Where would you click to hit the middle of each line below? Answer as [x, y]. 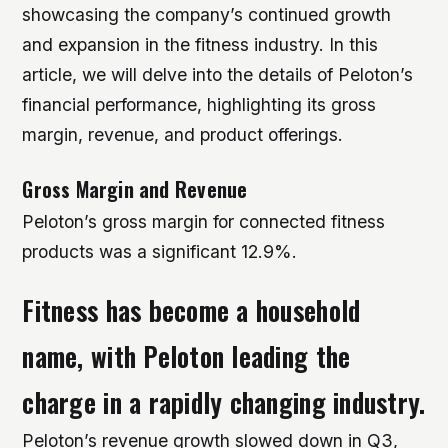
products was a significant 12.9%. [160, 252]
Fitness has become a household [191, 311]
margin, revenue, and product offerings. [183, 134]
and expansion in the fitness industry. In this [200, 44]
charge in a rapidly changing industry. [224, 403]
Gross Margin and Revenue [135, 189]
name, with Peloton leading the [186, 357]
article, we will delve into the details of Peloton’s [218, 74]
